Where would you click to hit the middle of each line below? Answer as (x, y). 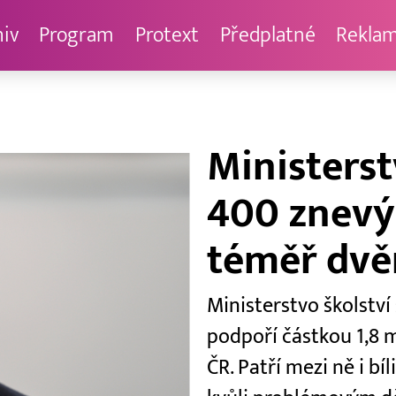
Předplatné (267, 35)
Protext (167, 35)
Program (77, 35)
